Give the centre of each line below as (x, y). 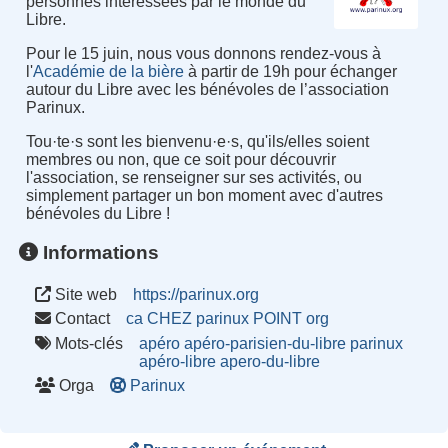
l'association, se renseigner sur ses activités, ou (193, 178)
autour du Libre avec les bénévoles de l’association (207, 90)
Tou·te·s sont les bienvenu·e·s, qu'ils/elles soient (197, 142)
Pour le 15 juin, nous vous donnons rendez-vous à (203, 54)
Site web (84, 294)
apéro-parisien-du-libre (265, 343)
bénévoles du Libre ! (97, 214)
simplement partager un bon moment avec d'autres (204, 196)
